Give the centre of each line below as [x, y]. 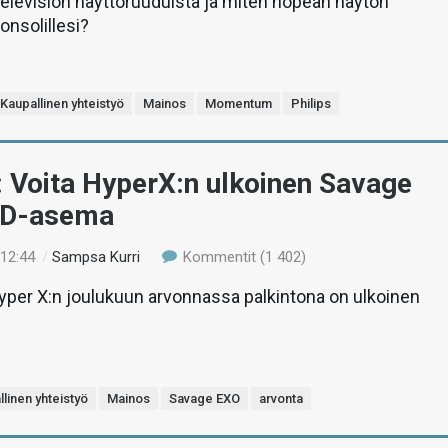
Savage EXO [205, 398]
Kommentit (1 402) [242, 257]
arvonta [281, 398]
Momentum [239, 103]
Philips [311, 103]
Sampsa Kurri [96, 257]
